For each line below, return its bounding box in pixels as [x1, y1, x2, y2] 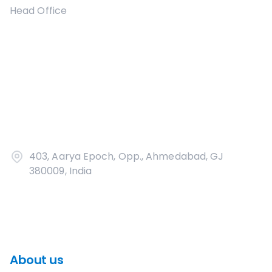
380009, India [29, 164, 92, 178]
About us [10, 251, 63, 268]
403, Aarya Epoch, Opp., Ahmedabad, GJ [29, 149, 224, 163]
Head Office [10, 4, 67, 18]
